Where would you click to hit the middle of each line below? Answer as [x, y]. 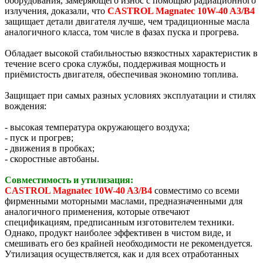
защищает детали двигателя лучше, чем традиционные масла [127, 21]
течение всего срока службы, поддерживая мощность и [115, 63]
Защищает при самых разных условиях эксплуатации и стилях [130, 95]
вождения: [26, 106]
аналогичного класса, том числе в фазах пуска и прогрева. [122, 32]
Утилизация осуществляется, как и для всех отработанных [122, 254]
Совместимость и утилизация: [69, 180]
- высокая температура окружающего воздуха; [97, 127]
